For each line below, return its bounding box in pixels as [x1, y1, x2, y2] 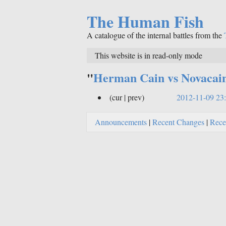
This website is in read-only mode [95, 49, 202, 61]
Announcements [95, 116, 147, 127]
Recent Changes [152, 116, 204, 127]
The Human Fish [87, 10, 204, 34]
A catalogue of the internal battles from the [87, 30, 224, 41]
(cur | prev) [109, 91, 144, 102]
